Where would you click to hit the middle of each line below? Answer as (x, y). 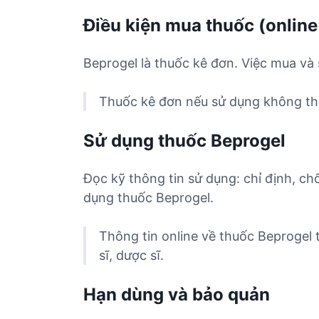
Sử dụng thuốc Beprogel (184, 141)
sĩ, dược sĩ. (131, 256)
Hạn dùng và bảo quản (177, 295)
